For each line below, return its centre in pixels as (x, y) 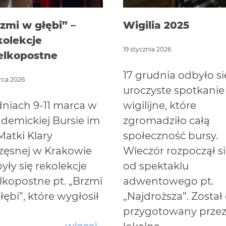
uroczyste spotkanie (174, 91)
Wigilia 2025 (156, 25)
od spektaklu (156, 166)
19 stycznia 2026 (147, 49)
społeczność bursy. (171, 136)
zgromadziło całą (166, 121)
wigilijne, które (160, 106)
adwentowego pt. (168, 181)
